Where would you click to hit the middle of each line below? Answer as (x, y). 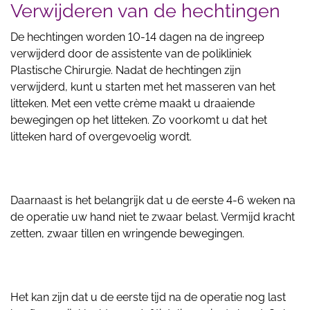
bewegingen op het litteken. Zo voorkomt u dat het (139, 120)
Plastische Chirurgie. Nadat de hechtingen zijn (126, 70)
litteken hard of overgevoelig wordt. (101, 137)
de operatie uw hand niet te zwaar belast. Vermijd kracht (153, 217)
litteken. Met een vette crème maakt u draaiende (133, 103)
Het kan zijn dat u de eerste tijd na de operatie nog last (148, 297)
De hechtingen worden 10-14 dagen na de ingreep (137, 37)
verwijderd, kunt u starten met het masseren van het (143, 87)
